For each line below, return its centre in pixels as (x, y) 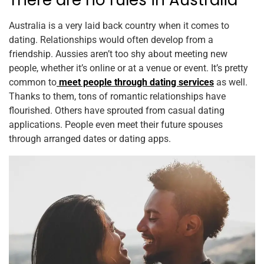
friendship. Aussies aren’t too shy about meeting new (118, 54)
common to (33, 82)
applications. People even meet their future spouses (116, 125)
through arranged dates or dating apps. (90, 139)
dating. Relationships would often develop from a (111, 40)
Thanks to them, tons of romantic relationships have (117, 97)
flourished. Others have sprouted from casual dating (117, 111)
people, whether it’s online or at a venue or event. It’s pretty (128, 68)
